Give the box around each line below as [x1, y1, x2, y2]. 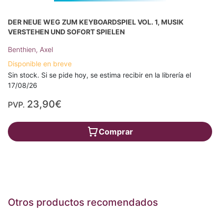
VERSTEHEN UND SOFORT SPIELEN [8, 27, 125, 36]
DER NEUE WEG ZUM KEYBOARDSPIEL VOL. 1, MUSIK [8, 18, 184, 27]
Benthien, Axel [8, 45, 53, 54]
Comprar [99, 127, 133, 137]
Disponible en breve [8, 59, 72, 68]
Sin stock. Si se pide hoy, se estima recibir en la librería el [8, 71, 191, 80]
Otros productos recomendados [8, 196, 158, 209]
